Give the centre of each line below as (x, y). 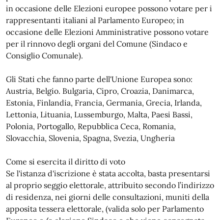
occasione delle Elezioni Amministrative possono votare (107, 32)
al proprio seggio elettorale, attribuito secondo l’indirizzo (110, 185)
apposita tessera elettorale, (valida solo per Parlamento (105, 209)
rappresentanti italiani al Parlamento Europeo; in (95, 20)
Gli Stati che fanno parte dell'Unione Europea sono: (99, 79)
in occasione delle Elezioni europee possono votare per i (109, 8)
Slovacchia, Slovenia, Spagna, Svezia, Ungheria (90, 138)
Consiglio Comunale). (44, 55)
